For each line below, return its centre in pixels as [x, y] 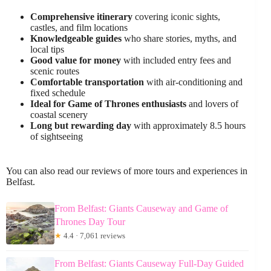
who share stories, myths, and [179, 38]
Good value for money [76, 60]
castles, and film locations [79, 27]
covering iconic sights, [176, 16]
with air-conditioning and [193, 82]
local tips [47, 49]
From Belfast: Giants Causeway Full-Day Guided [149, 263]
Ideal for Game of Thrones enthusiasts [108, 103]
